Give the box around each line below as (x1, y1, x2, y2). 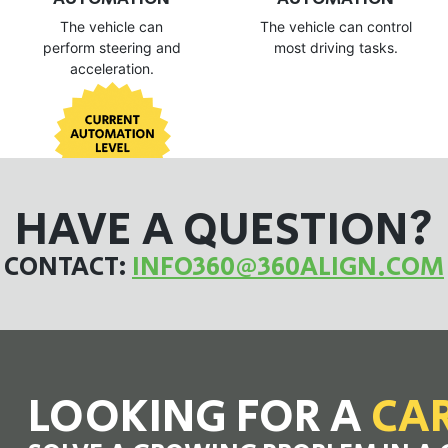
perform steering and (42, 39, 181, 57)
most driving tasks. (273, 39, 398, 57)
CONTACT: (4, 248, 132, 287)
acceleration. (69, 60, 154, 78)
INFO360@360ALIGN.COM (132, 248, 444, 287)
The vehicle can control (259, 18, 412, 36)
